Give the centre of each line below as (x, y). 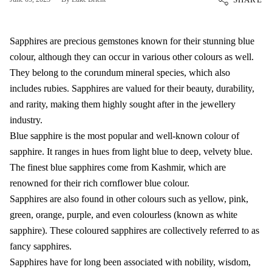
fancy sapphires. (42, 246)
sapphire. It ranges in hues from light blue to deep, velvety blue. (131, 151)
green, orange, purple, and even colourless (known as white (124, 214)
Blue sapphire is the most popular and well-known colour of (124, 135)
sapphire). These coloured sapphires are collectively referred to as (134, 230)
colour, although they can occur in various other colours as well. (132, 56)
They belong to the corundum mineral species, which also (120, 72)
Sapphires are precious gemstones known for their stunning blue (132, 41)
